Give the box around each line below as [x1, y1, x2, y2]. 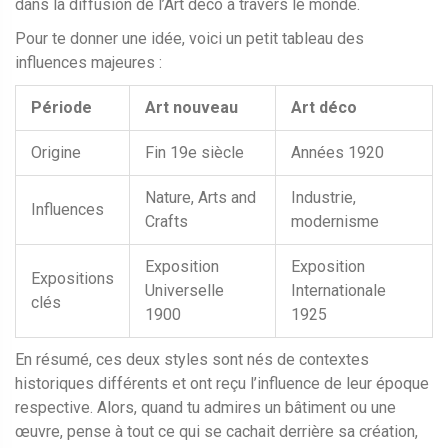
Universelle [145, 281, 224, 301]
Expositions [31, 269, 114, 289]
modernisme [291, 212, 379, 232]
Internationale [291, 281, 386, 301]
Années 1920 [291, 143, 384, 163]
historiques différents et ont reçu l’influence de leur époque [15, 374, 429, 394]
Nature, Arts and [145, 188, 256, 208]
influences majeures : [15, 53, 162, 73]
